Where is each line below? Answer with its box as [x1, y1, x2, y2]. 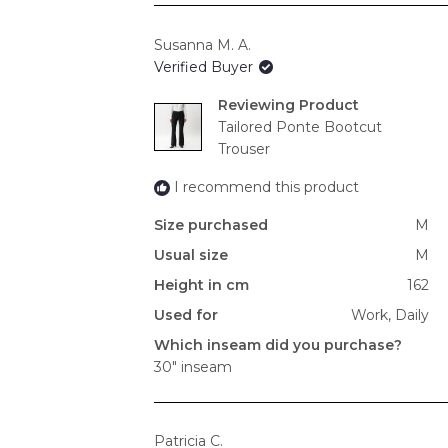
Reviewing [218, 95, 299, 114]
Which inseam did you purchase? [154, 335, 402, 354]
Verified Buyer [154, 57, 257, 76]
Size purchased [154, 215, 268, 234]
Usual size [154, 245, 228, 264]
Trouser [218, 139, 270, 158]
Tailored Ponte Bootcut [218, 117, 382, 136]
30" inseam [154, 357, 232, 376]
